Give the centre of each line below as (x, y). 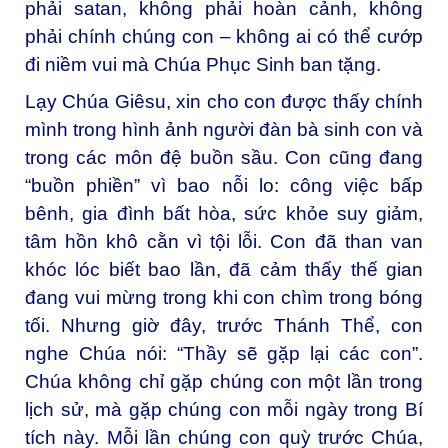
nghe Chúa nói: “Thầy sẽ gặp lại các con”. (224, 354)
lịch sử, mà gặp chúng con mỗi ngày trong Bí (224, 410)
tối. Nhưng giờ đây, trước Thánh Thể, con (224, 326)
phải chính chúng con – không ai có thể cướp (224, 36)
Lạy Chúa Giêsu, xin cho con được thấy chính (224, 102)
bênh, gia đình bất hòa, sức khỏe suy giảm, (224, 214)
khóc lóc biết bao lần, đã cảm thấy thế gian (224, 270)
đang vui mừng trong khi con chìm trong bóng (224, 298)
